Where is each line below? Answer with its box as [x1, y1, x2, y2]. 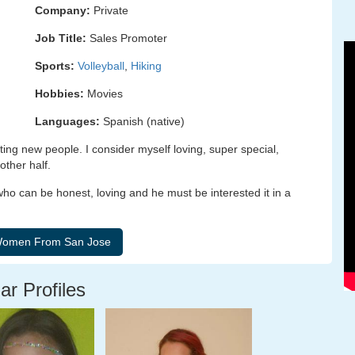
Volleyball [78, 59, 124, 72]
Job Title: [35, 32, 86, 44]
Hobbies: [35, 87, 84, 100]
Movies [84, 87, 123, 100]
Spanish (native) [100, 115, 185, 128]
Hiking [131, 59, 162, 72]
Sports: [35, 59, 74, 72]
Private [90, 4, 128, 17]
